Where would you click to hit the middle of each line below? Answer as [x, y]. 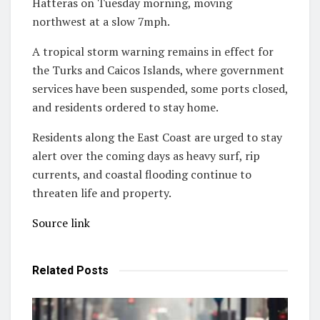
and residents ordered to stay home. [125, 107]
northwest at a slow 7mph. [102, 21]
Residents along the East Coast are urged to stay [157, 137]
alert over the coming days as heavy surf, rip [146, 155]
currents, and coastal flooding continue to [142, 174]
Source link [61, 222]
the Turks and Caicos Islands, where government [158, 70]
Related [53, 270]
